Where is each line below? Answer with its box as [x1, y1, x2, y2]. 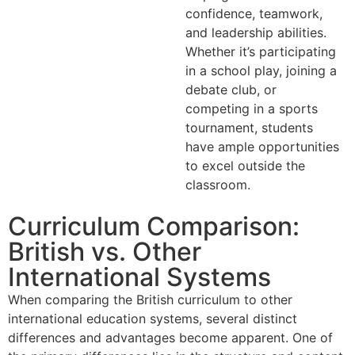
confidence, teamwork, [185, 6, 323, 22]
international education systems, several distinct [8, 310, 297, 326]
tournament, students [185, 120, 313, 136]
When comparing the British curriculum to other [8, 291, 292, 307]
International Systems [8, 261, 271, 292]
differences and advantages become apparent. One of [8, 329, 333, 345]
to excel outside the [185, 158, 305, 174]
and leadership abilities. [185, 25, 326, 41]
